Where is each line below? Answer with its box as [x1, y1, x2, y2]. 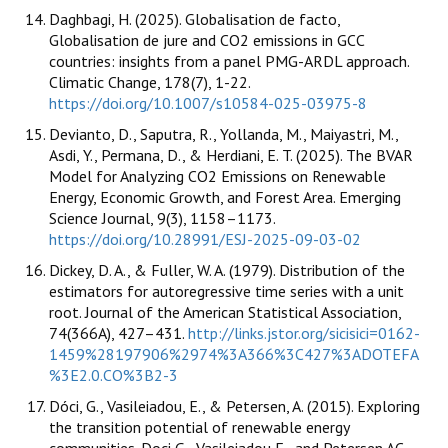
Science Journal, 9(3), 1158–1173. [49, 208, 275, 229]
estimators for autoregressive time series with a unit [49, 281, 404, 302]
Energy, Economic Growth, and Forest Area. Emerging [49, 187, 401, 208]
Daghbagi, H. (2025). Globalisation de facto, [49, 9, 340, 30]
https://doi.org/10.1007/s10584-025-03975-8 [49, 93, 367, 114]
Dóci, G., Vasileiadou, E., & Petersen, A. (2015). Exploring [49, 396, 420, 417]
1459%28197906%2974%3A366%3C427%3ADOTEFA [49, 344, 419, 365]
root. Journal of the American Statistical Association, [49, 302, 401, 323]
